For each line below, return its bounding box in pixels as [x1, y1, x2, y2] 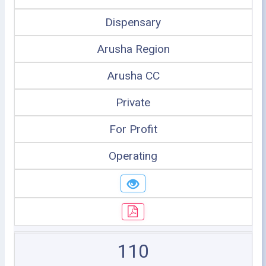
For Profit [109, 122, 157, 136]
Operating [109, 149, 157, 163]
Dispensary [105, 15, 161, 29]
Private [116, 96, 150, 109]
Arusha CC [106, 69, 160, 83]
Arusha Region [96, 42, 170, 56]
